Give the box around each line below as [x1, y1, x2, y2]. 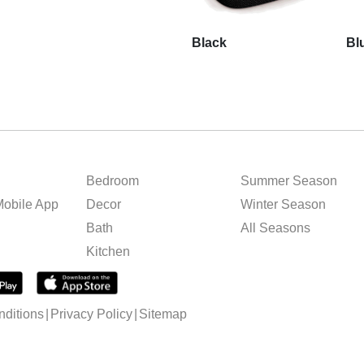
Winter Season [240, 197, 327, 211]
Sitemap [139, 307, 187, 322]
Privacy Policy [50, 307, 132, 322]
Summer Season [240, 174, 338, 188]
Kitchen [85, 245, 130, 258]
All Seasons [240, 221, 311, 235]
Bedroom [85, 174, 139, 188]
